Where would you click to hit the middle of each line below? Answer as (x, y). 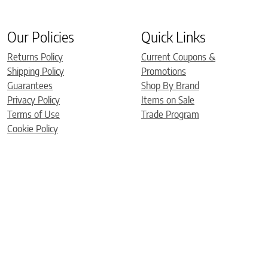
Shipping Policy (36, 71)
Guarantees (30, 85)
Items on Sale (168, 100)
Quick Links (173, 36)
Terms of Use (33, 114)
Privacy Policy (33, 100)
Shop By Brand (170, 85)
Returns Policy (35, 57)
